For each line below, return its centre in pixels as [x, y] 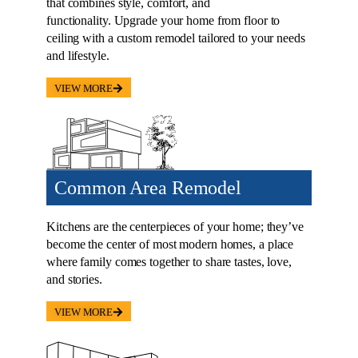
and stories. [74, 280]
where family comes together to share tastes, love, [169, 262]
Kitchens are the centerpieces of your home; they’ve [175, 227]
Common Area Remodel [148, 188]
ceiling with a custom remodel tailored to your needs [176, 38]
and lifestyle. [78, 56]
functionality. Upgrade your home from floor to [163, 21]
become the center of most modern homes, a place [170, 245]
